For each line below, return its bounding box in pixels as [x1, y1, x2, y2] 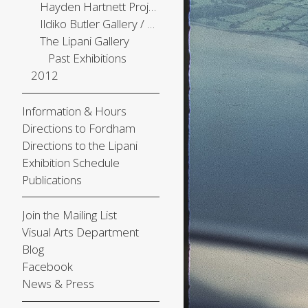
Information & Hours [22, 102, 126, 119]
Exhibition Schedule [22, 154, 120, 170]
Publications [22, 171, 82, 188]
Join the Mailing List [22, 207, 117, 223]
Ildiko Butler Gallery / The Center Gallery [146, 16, 155, 32]
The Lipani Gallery [39, 33, 129, 49]
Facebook [22, 258, 73, 274]
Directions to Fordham [22, 120, 135, 136]
